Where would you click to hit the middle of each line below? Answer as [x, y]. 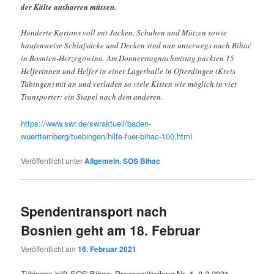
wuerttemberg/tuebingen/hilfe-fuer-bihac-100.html [107, 136]
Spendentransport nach [94, 211]
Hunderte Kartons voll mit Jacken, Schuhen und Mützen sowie [124, 33]
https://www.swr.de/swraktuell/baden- [86, 123]
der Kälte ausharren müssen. [69, 7]
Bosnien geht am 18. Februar [111, 230]
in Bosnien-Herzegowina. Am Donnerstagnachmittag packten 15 [128, 58]
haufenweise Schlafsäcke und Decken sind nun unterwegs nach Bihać [136, 46]
